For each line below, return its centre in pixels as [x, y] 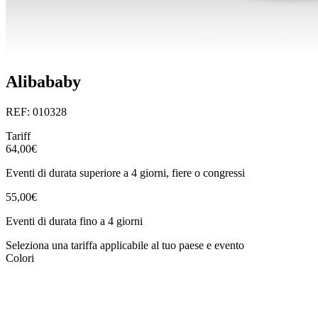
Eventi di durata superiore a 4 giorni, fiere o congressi [125, 172]
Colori [20, 258]
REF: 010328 [36, 111]
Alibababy [43, 82]
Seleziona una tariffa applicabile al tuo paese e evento [125, 245]
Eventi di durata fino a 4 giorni [74, 221]
